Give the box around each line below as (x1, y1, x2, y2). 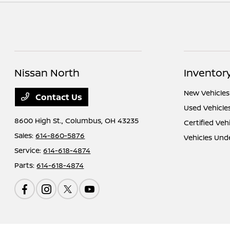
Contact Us (33, 91, 83, 103)
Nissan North (14, 66, 80, 80)
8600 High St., (14, 116, 66, 125)
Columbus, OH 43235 (65, 116, 139, 125)
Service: (14, 145, 44, 155)
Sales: (14, 130, 36, 140)
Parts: (14, 160, 37, 170)
